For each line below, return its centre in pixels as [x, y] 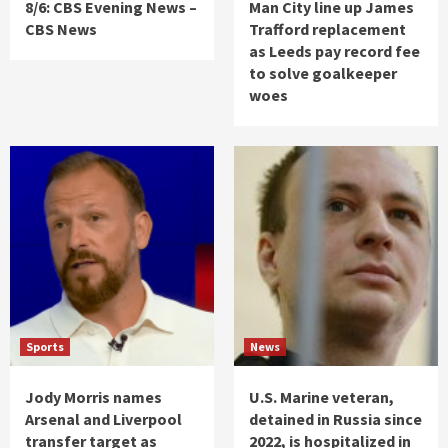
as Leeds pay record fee [334, 51]
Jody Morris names [93, 397]
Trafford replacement [327, 29]
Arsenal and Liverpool [103, 419]
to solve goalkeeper [323, 73]
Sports [45, 347]
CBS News [61, 29]
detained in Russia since [335, 419]
